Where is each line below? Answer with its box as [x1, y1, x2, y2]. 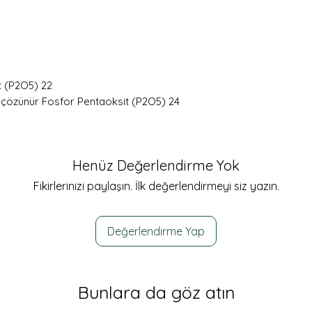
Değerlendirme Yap [107, 224, 205, 239]
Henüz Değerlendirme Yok [72, 157, 240, 175]
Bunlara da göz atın [77, 281, 235, 304]
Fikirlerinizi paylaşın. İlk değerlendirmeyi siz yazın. [33, 179, 279, 194]
